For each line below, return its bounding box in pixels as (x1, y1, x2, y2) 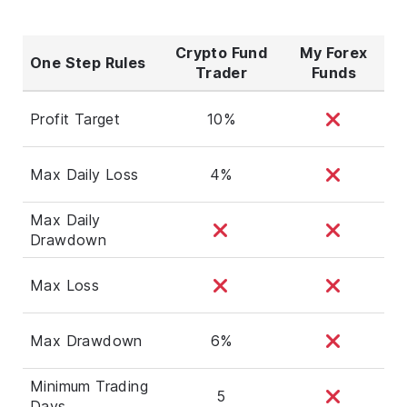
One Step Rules (30, 53, 146, 72)
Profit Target (30, 109, 121, 128)
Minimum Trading (30, 376, 149, 395)
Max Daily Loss (30, 164, 139, 184)
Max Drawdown (30, 331, 143, 350)
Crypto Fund (174, 43, 268, 62)
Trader (194, 63, 248, 82)
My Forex (300, 43, 368, 62)
